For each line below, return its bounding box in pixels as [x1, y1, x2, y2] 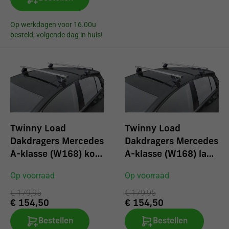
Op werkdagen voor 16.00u [10, 20, 96, 29]
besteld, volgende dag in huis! [10, 30, 103, 39]
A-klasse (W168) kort [10, 150, 102, 160]
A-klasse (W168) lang [125, 150, 217, 160]
